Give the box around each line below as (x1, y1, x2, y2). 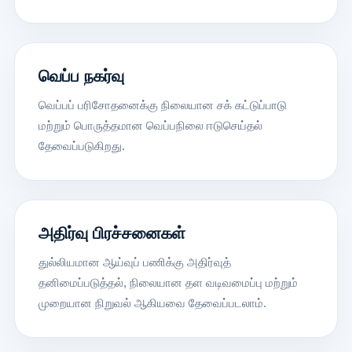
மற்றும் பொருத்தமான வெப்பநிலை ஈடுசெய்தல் (38, 118, 262, 132)
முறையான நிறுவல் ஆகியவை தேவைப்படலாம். (38, 295, 266, 310)
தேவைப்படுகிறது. (38, 138, 125, 152)
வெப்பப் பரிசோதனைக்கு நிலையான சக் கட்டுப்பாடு (38, 97, 287, 112)
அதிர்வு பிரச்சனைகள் (38, 223, 185, 242)
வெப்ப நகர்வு (38, 66, 124, 85)
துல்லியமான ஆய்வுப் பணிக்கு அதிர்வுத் (38, 255, 231, 269)
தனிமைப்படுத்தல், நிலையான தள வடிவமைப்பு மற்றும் (38, 275, 298, 289)
